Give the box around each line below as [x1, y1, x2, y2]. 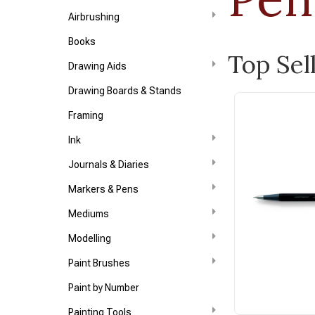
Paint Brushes [68, 257, 131, 269]
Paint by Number [68, 282, 140, 293]
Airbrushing [68, 11, 120, 22]
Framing [68, 110, 104, 121]
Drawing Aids [68, 60, 127, 72]
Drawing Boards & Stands [68, 85, 182, 96]
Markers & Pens [68, 184, 139, 195]
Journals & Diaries [68, 159, 150, 170]
